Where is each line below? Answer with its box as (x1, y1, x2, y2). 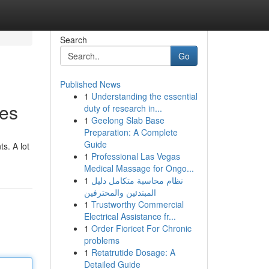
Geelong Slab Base (91, 114, 165, 126)
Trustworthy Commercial (91, 198, 184, 210)
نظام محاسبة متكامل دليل (91, 174, 183, 186)
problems (83, 234, 119, 246)
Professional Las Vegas (91, 150, 180, 162)
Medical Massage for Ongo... (83, 162, 194, 174)
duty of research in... (83, 102, 162, 114)
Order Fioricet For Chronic (91, 222, 192, 234)
